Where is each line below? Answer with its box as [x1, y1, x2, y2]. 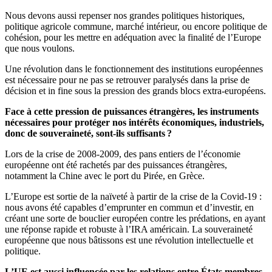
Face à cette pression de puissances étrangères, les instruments [5, 106, 259, 117]
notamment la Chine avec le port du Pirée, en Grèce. [5, 171, 205, 182]
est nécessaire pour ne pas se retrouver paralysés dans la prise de [5, 75, 250, 86]
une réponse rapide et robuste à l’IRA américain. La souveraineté [5, 224, 253, 235]
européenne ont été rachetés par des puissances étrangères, [5, 160, 227, 171]
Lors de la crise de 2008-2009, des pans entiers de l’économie [5, 149, 240, 160]
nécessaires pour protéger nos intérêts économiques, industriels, [5, 117, 264, 128]
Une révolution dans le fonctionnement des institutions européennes [5, 64, 263, 75]
